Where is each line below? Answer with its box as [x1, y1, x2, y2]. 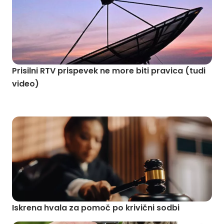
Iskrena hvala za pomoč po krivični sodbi [12, 202, 179, 213]
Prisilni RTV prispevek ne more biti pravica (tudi [12, 65, 185, 76]
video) [12, 78, 39, 89]
